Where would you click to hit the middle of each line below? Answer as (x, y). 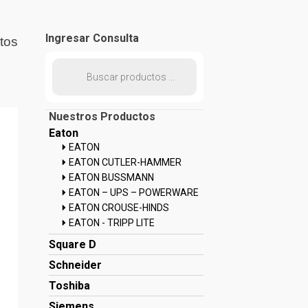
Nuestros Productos (102, 117)
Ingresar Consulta (92, 38)
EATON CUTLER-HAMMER (125, 163)
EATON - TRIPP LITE (112, 223)
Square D (73, 245)
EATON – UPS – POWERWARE (134, 193)
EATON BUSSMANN (111, 178)
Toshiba (69, 286)
